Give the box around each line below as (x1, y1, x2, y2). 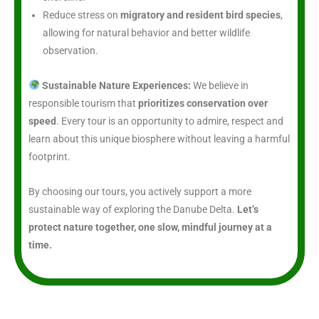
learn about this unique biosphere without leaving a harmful (28, 132, 290, 145)
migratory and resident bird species (120, 9, 281, 21)
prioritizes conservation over (138, 97, 268, 109)
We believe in (190, 79, 249, 91)
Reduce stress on (43, 9, 120, 21)
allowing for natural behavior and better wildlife (43, 26, 250, 38)
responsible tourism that (28, 97, 138, 109)
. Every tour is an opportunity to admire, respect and (56, 115, 283, 127)
